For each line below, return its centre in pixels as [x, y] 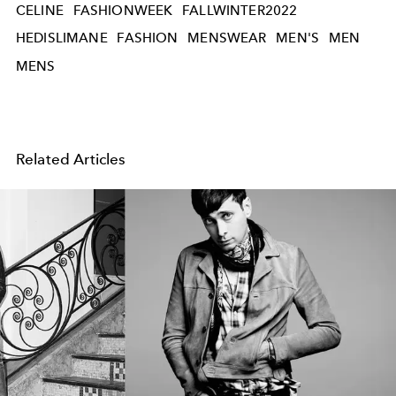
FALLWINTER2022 [240, 10]
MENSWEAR [227, 38]
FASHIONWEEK [123, 10]
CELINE [40, 10]
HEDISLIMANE [62, 38]
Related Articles [71, 159]
